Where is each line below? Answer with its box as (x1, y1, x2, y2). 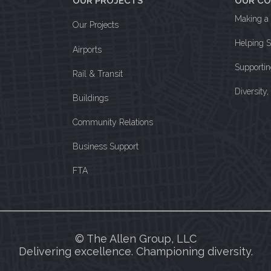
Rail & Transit (72, 69, 123, 79)
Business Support (72, 142, 139, 152)
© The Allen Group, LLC (74, 232, 197, 245)
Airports (72, 45, 102, 55)
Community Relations (72, 117, 153, 128)
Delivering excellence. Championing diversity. (18, 244, 253, 258)
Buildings (72, 93, 108, 103)
